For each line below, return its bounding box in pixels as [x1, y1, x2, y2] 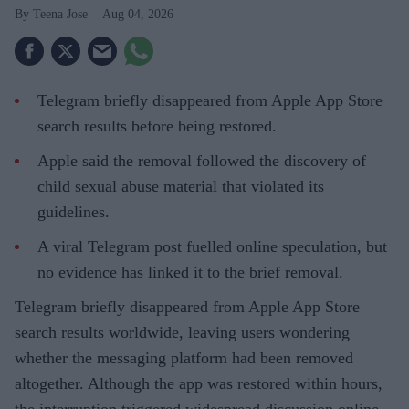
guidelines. [37, 203, 110, 222]
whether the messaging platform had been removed [15, 349, 353, 368]
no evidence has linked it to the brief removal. [37, 263, 343, 282]
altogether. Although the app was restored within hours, [15, 374, 383, 393]
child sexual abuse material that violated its [37, 177, 324, 196]
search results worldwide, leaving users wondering [15, 323, 350, 342]
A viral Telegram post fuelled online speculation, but [37, 237, 387, 257]
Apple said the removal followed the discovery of [37, 152, 366, 171]
